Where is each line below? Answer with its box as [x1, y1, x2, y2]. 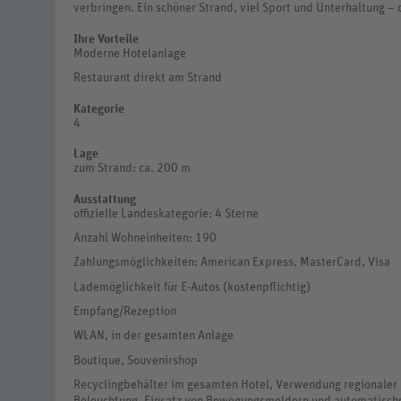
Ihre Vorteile [73, 32, 139, 46]
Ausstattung [73, 192, 136, 206]
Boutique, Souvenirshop [73, 354, 198, 367]
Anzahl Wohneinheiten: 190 [73, 232, 217, 245]
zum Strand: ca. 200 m [73, 162, 191, 175]
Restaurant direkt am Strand [73, 71, 222, 84]
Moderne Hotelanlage [73, 47, 186, 60]
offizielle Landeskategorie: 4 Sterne [73, 207, 259, 220]
